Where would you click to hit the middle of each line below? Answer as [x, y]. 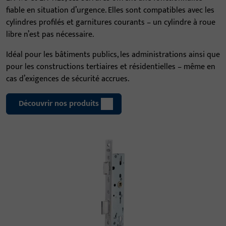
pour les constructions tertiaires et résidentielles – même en [111, 67]
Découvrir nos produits [59, 104]
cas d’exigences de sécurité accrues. [68, 79]
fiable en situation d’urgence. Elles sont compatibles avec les [110, 10]
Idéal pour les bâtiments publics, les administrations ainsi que [113, 55]
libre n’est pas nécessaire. [50, 35]
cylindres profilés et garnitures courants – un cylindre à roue [111, 22]
